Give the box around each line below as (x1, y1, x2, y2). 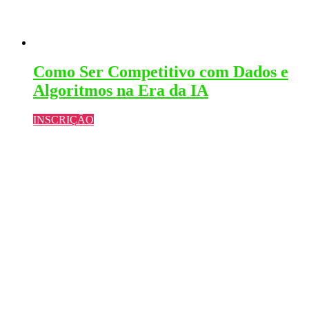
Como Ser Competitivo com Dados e (33, 62, 288, 81)
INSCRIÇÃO (33, 113, 94, 126)
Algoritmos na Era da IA (33, 81, 208, 99)
